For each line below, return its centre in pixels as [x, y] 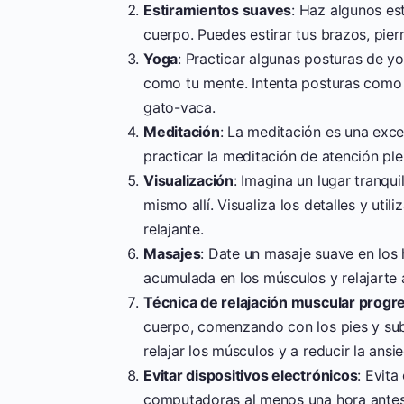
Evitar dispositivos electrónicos [251, 375]
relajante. [174, 229]
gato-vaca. [179, 107]
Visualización [188, 180]
